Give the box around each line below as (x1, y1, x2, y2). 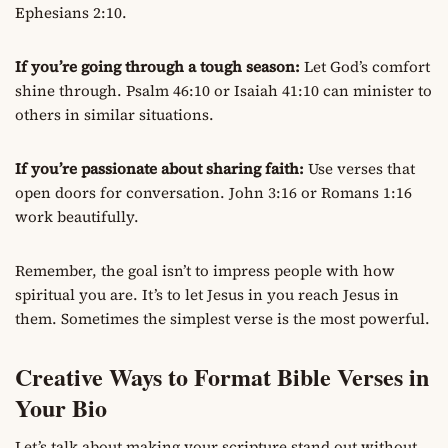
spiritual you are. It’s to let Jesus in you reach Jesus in (15, 284, 399, 306)
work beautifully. (15, 206, 139, 228)
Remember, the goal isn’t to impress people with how (15, 260, 395, 282)
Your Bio (15, 390, 107, 426)
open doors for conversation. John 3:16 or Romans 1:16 (15, 182, 412, 204)
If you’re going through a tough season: (15, 56, 300, 78)
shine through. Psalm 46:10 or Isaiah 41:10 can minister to (15, 80, 432, 102)
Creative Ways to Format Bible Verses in (15, 359, 429, 395)
